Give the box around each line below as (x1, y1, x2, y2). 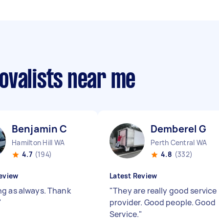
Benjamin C (12, 122, 67, 135)
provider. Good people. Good (109, 197, 216, 208)
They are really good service (113, 185, 217, 196)
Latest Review (109, 171, 157, 180)
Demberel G (151, 122, 207, 135)
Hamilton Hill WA (12, 138, 65, 147)
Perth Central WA (151, 138, 207, 147)
